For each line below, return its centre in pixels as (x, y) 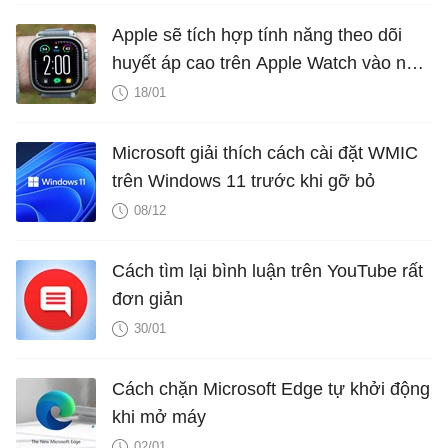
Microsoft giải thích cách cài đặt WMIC (265, 153)
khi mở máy (159, 417)
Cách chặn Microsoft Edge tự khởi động (271, 389)
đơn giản (147, 299)
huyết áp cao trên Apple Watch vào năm (271, 63)
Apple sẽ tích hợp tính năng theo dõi (257, 35)
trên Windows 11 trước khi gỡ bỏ (243, 181)
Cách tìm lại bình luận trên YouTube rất (267, 271)
